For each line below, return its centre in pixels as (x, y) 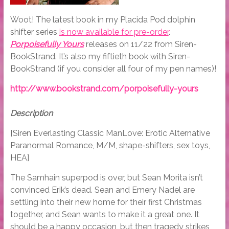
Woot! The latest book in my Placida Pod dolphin (102, 20)
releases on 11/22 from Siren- (140, 44)
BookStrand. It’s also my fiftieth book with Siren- (100, 57)
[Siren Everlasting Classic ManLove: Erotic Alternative (110, 133)
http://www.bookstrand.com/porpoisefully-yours (104, 89)
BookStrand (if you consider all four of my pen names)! (113, 69)
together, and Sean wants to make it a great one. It (105, 215)
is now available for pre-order (114, 32)
